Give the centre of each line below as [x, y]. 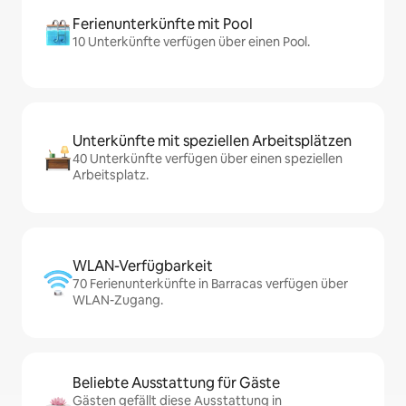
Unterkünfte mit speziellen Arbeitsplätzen [212, 140]
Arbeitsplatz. [111, 174]
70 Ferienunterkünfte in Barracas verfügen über [210, 283]
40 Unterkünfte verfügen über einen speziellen [208, 158]
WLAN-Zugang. [118, 300]
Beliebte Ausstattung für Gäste [176, 382]
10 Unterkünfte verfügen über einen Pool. [191, 41]
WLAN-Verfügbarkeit [143, 266]
